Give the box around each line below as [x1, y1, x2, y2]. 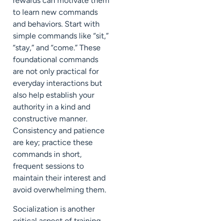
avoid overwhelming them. [13, 185, 106, 195]
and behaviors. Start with [13, 19, 100, 29]
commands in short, [13, 149, 82, 159]
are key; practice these [13, 138, 93, 147]
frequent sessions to [13, 161, 84, 171]
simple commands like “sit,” [13, 31, 109, 41]
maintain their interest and [13, 173, 106, 183]
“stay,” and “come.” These [13, 43, 101, 53]
